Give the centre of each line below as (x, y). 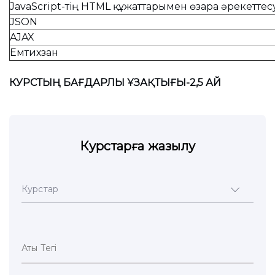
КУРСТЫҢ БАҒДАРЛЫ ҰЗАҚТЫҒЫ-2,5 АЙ (115, 83)
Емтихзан (34, 52)
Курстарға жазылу (137, 146)
